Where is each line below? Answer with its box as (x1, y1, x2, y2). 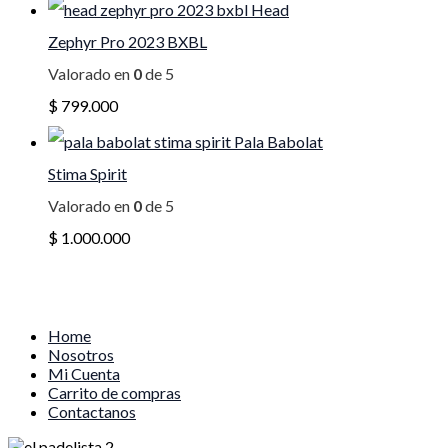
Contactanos (48, 402, 136, 421)
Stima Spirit (48, 164, 127, 183)
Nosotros (48, 345, 114, 364)
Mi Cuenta (48, 364, 120, 383)
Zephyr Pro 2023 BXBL (48, 32, 207, 51)
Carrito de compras (48, 383, 181, 402)
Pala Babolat (234, 132, 323, 151)
